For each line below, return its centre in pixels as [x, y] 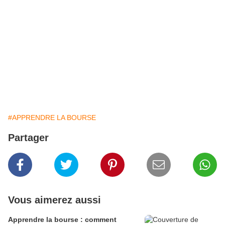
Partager [28, 138]
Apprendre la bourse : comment [62, 220]
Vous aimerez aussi [54, 200]
